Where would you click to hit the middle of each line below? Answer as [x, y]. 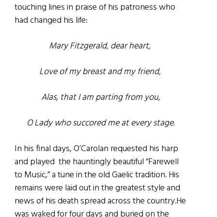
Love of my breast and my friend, [101, 72]
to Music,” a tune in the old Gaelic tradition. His [97, 175]
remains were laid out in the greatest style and [97, 188]
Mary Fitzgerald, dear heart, [101, 46]
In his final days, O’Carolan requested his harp [96, 149]
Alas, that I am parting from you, [101, 97]
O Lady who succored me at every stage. [101, 123]
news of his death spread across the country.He [100, 201]
